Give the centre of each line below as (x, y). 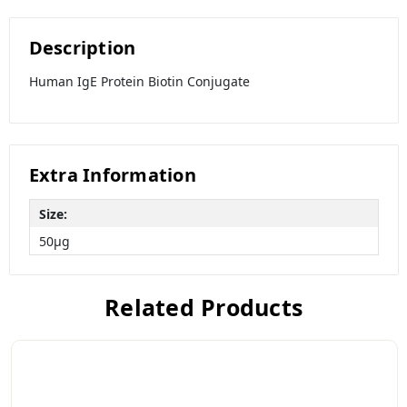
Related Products (203, 308)
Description (82, 47)
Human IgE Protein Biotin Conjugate (139, 81)
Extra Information (112, 175)
